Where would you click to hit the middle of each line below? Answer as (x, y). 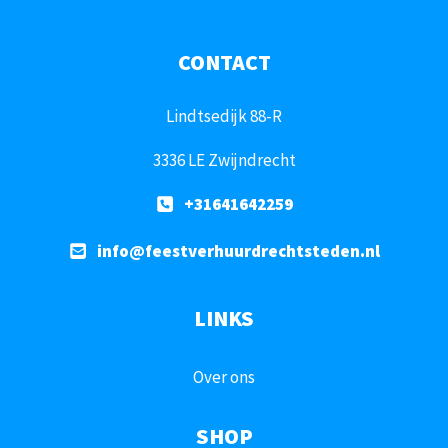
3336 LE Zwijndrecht (224, 160)
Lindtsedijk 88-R (224, 116)
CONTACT (224, 62)
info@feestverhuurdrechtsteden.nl (238, 251)
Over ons (224, 377)
